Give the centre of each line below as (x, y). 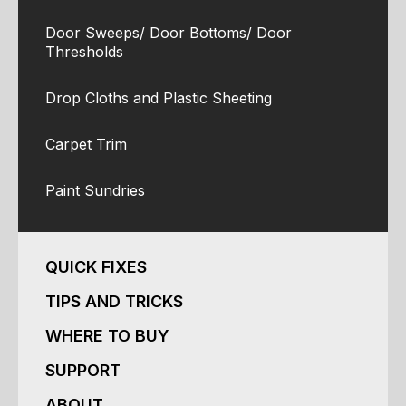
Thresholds (84, 52)
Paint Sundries (95, 191)
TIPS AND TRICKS (114, 302)
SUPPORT (83, 371)
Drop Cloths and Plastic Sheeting (159, 98)
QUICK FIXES (96, 267)
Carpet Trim (86, 145)
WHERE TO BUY (107, 336)
